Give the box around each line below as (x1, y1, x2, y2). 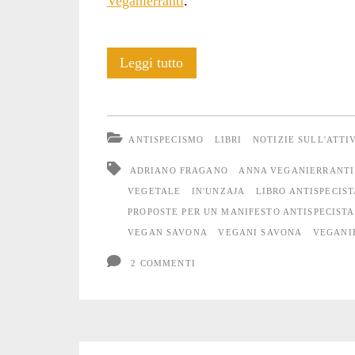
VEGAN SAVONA (128, 227, 208, 237)
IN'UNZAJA (191, 185, 246, 196)
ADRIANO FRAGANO (129, 165, 228, 175)
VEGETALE (128, 185, 181, 196)
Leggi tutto (120, 55, 184, 71)
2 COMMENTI (131, 258, 196, 268)
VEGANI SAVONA (218, 227, 303, 237)
